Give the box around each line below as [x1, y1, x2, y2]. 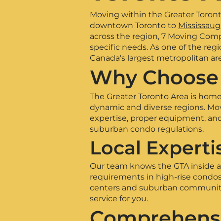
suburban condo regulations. [90, 124, 204, 134]
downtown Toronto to [90, 21, 178, 30]
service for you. [90, 194, 148, 203]
